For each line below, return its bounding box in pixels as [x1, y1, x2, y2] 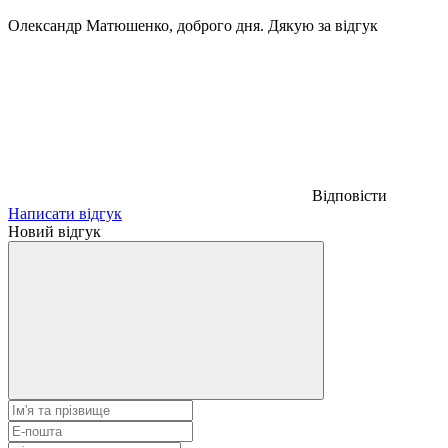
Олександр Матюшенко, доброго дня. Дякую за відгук [8, 16, 378, 34]
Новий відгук [8, 222, 101, 240]
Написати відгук [8, 204, 122, 222]
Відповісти [312, 186, 387, 204]
